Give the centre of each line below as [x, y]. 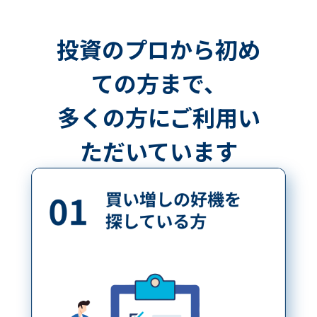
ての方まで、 [158, 83]
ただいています [158, 151]
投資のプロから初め [158, 49]
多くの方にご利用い [158, 117]
